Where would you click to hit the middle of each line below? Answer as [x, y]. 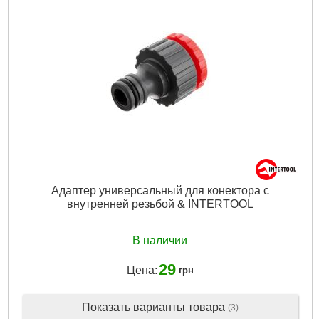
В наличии [160, 241]
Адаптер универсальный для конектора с [160, 190]
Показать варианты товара [155, 307]
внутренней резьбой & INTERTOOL [160, 204]
